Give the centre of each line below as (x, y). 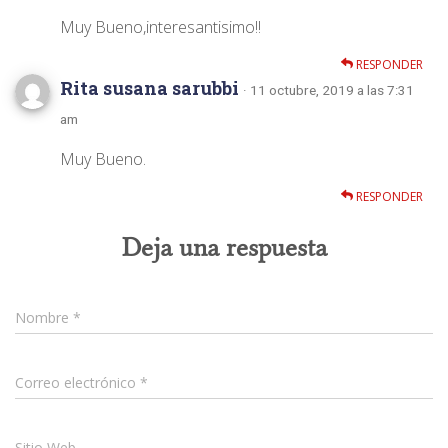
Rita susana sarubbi (151, 87)
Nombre (44, 317)
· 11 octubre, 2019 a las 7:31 (328, 89)
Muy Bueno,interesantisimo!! (160, 26)
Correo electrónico (77, 382)
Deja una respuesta (224, 247)
